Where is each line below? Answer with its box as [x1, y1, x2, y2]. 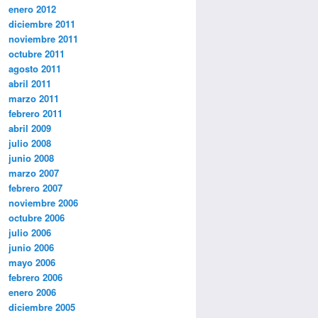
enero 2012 [9, 2, 56, 16]
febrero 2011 [9, 106, 62, 121]
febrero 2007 [9, 181, 62, 195]
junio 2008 [9, 151, 54, 165]
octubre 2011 [9, 47, 65, 61]
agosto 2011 [9, 62, 61, 76]
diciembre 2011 [9, 17, 75, 31]
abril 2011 [9, 77, 51, 91]
